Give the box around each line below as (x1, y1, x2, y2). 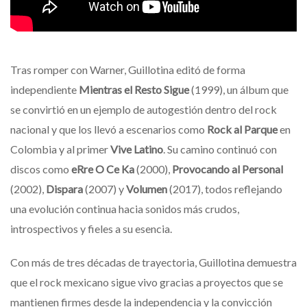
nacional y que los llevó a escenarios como (10, 122, 207, 136)
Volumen (126, 182, 167, 195)
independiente (10, 82, 79, 96)
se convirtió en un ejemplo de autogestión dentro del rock (10, 102, 277, 116)
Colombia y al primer (10, 142, 110, 156)
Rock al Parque (207, 122, 278, 136)
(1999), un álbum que (189, 82, 288, 96)
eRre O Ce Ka (71, 162, 134, 175)
